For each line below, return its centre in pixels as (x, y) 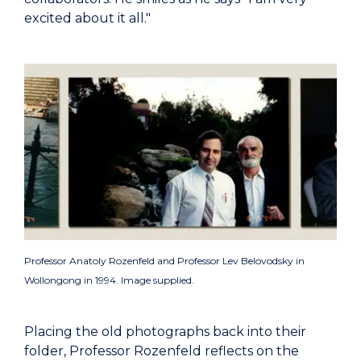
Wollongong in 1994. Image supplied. (109, 280)
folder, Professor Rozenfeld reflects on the (162, 351)
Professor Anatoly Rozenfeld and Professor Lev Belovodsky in (164, 260)
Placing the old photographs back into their (165, 331)
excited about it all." (87, 19)
